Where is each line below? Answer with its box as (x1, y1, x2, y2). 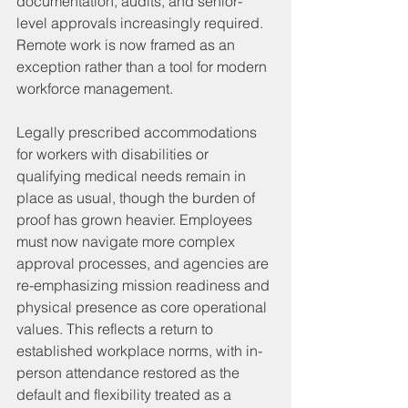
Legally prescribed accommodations (16, 122, 260, 141)
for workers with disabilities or (16, 144, 212, 163)
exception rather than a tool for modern (16, 56, 270, 76)
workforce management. (16, 78, 173, 97)
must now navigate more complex (16, 231, 239, 250)
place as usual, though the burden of (16, 188, 259, 207)
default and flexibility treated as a (16, 384, 235, 403)
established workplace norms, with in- (16, 341, 262, 360)
